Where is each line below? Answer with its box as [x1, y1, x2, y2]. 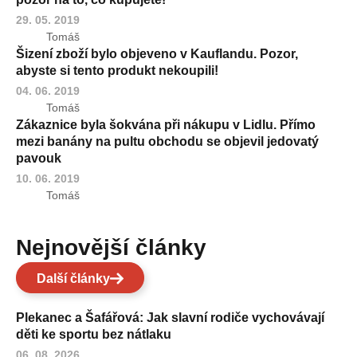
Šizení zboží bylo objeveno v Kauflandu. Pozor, [16, 46, 298, 61]
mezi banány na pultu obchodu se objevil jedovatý [16, 134, 319, 148]
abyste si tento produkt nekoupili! [16, 63, 218, 77]
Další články [37, 271, 110, 285]
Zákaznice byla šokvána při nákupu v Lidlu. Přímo [16, 117, 316, 131]
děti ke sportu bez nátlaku [16, 327, 171, 341]
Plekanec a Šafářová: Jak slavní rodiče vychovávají [16, 310, 324, 324]
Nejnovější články [32, 234, 206, 260]
